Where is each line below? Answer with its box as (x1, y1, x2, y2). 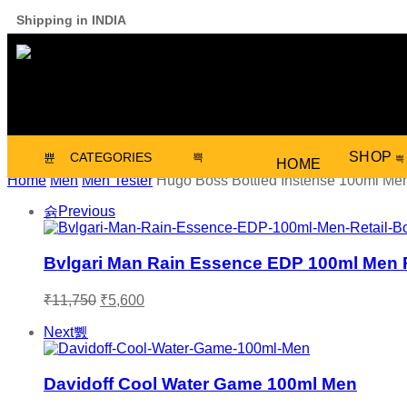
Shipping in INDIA (16, 13, 126, 27)
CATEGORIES (70, 150, 152, 164)
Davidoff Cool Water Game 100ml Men (44, 374, 357, 394)
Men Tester (82, 173, 153, 188)
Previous (58, 203, 115, 219)
